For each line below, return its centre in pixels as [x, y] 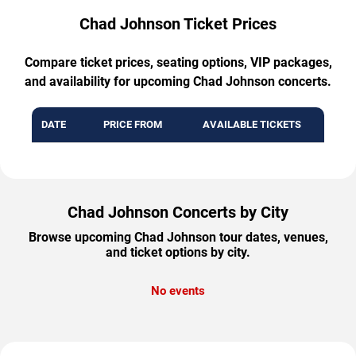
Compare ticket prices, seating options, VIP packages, [178, 63]
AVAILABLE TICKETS [252, 125]
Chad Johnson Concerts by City [178, 213]
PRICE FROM [132, 125]
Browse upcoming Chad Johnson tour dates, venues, [178, 238]
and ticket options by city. [178, 253]
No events [178, 291]
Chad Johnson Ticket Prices [178, 24]
